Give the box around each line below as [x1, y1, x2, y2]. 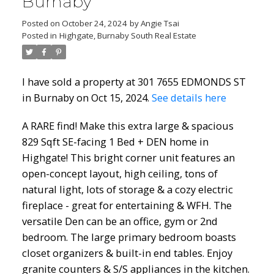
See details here [151, 91, 226, 105]
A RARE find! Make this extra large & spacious [21, 119, 234, 133]
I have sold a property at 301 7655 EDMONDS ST [21, 75, 246, 89]
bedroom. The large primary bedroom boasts [21, 230, 236, 245]
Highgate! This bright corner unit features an [21, 150, 235, 165]
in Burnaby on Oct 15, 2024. [21, 91, 152, 105]
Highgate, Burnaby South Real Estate [59, 30, 196, 42]
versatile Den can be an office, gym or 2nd [21, 214, 218, 229]
